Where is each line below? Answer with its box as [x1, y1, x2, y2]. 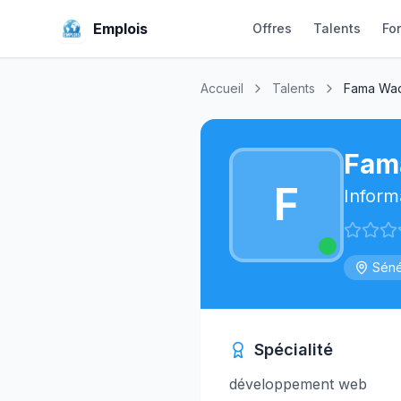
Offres [252, 21, 292, 36]
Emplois [93, 20, 148, 38]
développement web [229, 375, 367, 393]
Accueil [200, 81, 243, 96]
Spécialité [254, 340, 333, 359]
